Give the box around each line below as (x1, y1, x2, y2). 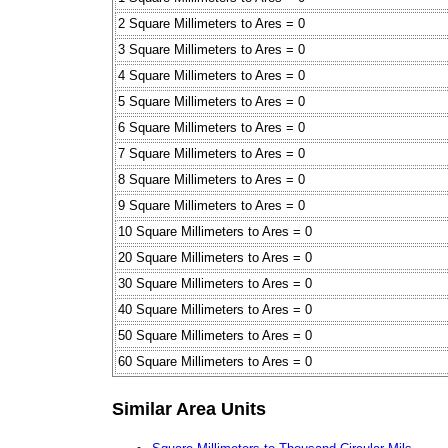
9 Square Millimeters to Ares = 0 (118, 198, 305, 214)
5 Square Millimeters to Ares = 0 (118, 94, 305, 110)
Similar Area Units (112, 398, 266, 419)
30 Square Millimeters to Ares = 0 (118, 276, 312, 292)
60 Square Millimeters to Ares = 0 (118, 354, 312, 370)
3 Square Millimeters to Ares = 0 (118, 42, 305, 58)
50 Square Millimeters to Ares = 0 (118, 328, 312, 344)
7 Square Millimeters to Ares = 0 (118, 146, 305, 162)
